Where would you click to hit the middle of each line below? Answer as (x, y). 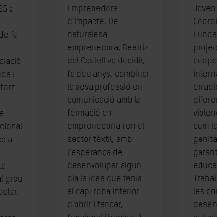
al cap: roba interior (103, 192)
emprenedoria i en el (106, 126)
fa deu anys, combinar (108, 74)
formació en (89, 113)
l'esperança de (95, 153)
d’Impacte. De (93, 22)
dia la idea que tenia (104, 179)
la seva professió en (105, 87)
